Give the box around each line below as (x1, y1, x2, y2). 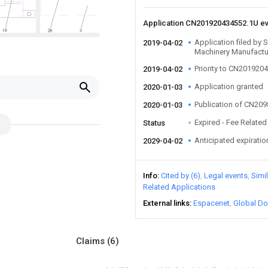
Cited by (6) (161, 171, 200, 180)
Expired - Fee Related (194, 118, 267, 127)
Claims (76, 236, 107, 246)
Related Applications (143, 182, 215, 191)
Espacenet (193, 199, 230, 208)
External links (143, 199, 190, 208)
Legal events (204, 171, 248, 180)
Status (143, 118, 165, 127)
